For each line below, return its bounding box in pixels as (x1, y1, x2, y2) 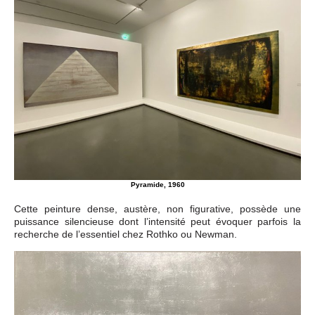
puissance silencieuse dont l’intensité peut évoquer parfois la (14, 216, 301, 228)
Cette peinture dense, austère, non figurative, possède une (14, 203, 301, 215)
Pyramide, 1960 (130, 181, 185, 189)
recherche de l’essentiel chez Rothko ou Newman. (14, 229, 237, 240)
